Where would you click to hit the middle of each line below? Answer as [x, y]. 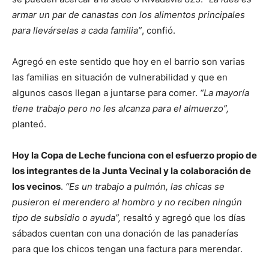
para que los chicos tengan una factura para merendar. [127, 249]
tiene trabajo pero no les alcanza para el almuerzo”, [120, 108]
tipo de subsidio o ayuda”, [66, 218]
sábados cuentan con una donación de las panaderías [125, 233]
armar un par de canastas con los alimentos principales [128, 15]
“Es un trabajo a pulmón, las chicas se [145, 186]
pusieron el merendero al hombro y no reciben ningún [127, 202]
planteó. [29, 124]
